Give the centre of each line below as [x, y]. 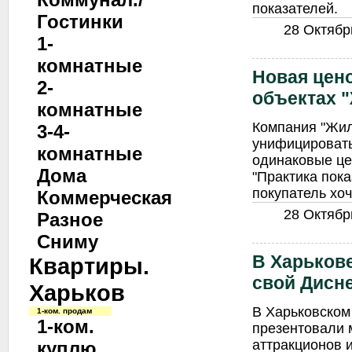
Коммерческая [104, 198]
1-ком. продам [64, 311]
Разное [70, 220]
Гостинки [80, 22]
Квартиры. [89, 266]
